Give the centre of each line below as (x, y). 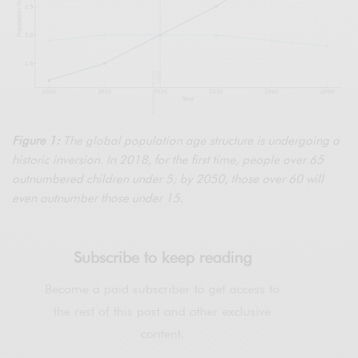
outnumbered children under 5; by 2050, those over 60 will (168, 179)
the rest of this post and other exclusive (163, 312)
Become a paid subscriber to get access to (163, 289)
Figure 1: (36, 141)
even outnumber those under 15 (96, 199)
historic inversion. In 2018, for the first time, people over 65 (168, 160)
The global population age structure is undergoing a (200, 141)
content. (162, 334)
